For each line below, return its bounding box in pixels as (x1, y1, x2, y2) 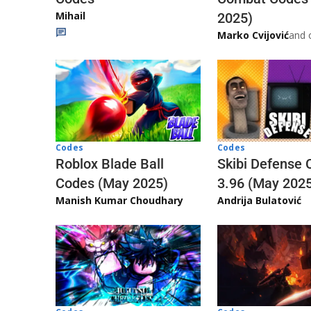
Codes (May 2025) (56, 174, 168, 192)
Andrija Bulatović (217, 193, 301, 207)
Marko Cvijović (217, 28, 289, 42)
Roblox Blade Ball (56, 155, 164, 172)
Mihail (56, 9, 85, 23)
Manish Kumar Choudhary (56, 193, 183, 207)
